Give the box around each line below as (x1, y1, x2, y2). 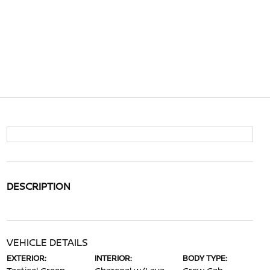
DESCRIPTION (6, 180, 71, 193)
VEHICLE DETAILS (6, 236, 88, 249)
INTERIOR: (94, 253, 132, 263)
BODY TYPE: (183, 253, 228, 263)
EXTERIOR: (6, 253, 46, 263)
